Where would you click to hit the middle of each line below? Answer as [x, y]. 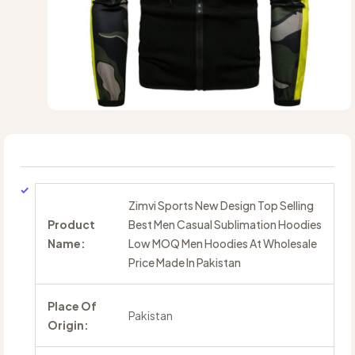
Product [71, 225]
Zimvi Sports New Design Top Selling [221, 206]
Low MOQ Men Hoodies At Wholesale [223, 244]
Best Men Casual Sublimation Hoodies [225, 225]
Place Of [72, 306]
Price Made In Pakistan [185, 263]
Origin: [68, 325]
